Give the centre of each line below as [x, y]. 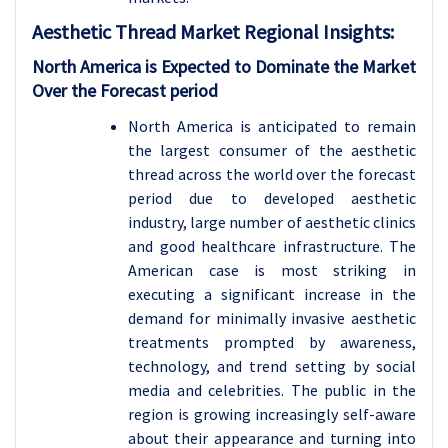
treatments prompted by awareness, [272, 342]
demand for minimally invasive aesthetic [272, 318]
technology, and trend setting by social [272, 366]
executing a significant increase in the [272, 294]
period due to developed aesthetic [272, 198]
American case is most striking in [272, 270]
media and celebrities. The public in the [272, 390]
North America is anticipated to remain [272, 126]
